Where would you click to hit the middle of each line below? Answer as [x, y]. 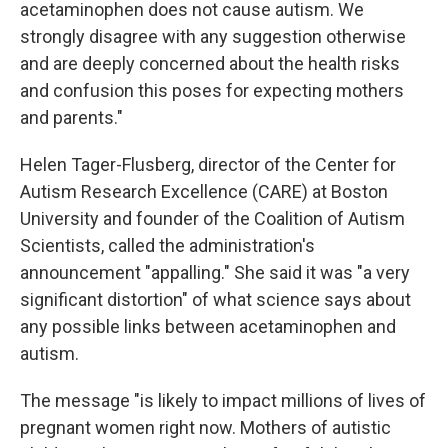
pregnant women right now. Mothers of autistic [205, 427]
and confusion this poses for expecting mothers [212, 90]
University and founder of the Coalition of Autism [212, 218]
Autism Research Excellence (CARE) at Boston [204, 191]
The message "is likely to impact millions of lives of [223, 400]
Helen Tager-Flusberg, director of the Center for [208, 164]
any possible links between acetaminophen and [208, 326]
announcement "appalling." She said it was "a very [215, 272]
